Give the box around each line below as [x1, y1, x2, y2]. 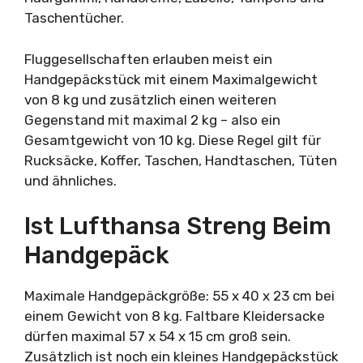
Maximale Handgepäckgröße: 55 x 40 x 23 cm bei [24, 288, 335, 304]
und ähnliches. [24, 172, 117, 189]
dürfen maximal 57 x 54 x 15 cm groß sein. [24, 328, 291, 344]
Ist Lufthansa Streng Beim [24, 211, 331, 241]
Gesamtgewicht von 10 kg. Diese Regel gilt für [24, 131, 321, 148]
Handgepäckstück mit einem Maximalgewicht [24, 70, 318, 88]
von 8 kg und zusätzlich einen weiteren [24, 91, 276, 108]
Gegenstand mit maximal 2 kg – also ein [24, 111, 280, 128]
